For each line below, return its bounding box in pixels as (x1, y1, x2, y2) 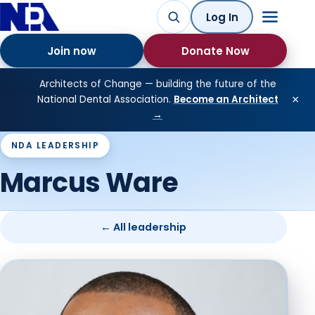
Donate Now (181, 43, 250, 58)
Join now (47, 43, 96, 58)
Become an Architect (173, 93, 278, 106)
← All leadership (101, 220, 186, 234)
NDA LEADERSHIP (11, 139, 100, 151)
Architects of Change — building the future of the (39, 77, 276, 91)
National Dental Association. (37, 93, 171, 106)
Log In (205, 9, 238, 25)
